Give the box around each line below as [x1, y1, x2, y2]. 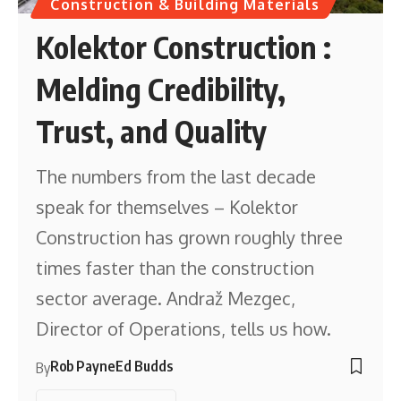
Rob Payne [50, 356, 115, 375]
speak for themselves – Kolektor [36, 194, 299, 218]
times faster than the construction [36, 255, 315, 279]
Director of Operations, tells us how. [36, 316, 332, 340]
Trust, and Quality [36, 111, 268, 149]
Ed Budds [115, 356, 174, 375]
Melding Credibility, [36, 69, 286, 107]
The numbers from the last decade [36, 164, 317, 188]
